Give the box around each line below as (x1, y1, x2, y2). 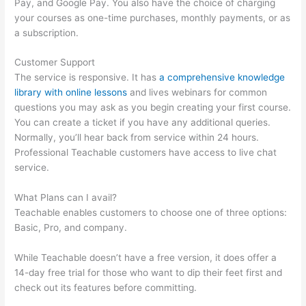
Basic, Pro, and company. (14, 222, 128, 234)
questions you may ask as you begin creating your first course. (14, 102, 292, 113)
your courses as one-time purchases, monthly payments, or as (14, 12, 291, 23)
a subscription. (14, 27, 79, 38)
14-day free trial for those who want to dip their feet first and (14, 267, 283, 279)
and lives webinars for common (127, 87, 268, 98)
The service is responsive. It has (14, 72, 160, 83)
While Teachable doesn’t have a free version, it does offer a (14, 252, 277, 264)
